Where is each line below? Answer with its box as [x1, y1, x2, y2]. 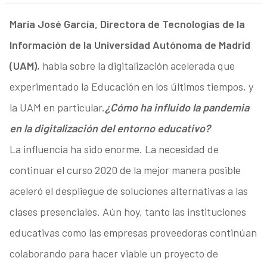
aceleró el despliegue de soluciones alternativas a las [9, 184, 248, 198]
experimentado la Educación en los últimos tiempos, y [9, 80, 253, 94]
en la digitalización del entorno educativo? [9, 122, 210, 135]
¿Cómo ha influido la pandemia [104, 101, 249, 114]
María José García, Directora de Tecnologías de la [9, 17, 245, 31]
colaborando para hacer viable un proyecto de [9, 247, 218, 260]
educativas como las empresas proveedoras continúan [9, 226, 257, 240]
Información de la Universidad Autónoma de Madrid [9, 38, 250, 52]
